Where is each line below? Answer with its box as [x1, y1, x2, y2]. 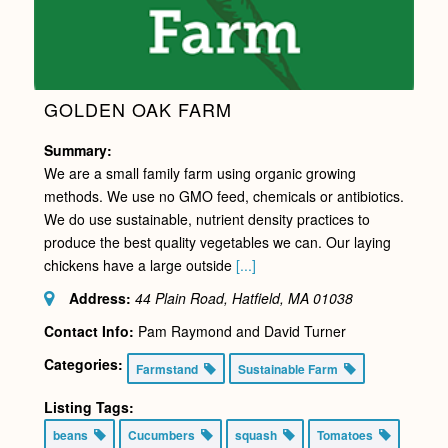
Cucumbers [127, 425, 201, 444]
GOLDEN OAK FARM [43, 95, 232, 122]
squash [234, 425, 283, 444]
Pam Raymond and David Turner [137, 320, 346, 341]
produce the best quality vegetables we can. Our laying [43, 231, 391, 252]
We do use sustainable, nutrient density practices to [43, 208, 370, 229]
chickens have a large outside [43, 254, 236, 275]
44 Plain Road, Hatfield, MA [134, 287, 309, 308]
